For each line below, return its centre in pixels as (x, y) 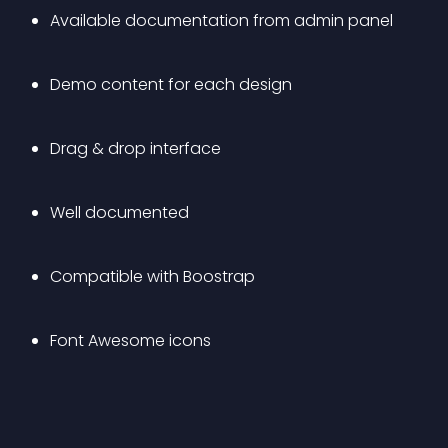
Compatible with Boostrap (152, 276)
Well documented (119, 212)
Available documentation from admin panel (221, 20)
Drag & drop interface (135, 148)
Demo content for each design (171, 84)
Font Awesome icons (130, 340)
